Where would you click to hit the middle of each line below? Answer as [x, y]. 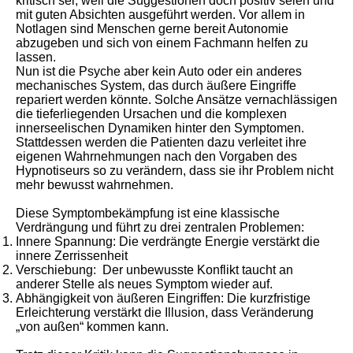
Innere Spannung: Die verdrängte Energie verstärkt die [168, 242]
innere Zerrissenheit [72, 256]
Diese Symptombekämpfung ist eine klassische [148, 213]
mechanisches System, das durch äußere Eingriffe [156, 85]
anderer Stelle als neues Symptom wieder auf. [144, 284]
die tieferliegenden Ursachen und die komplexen [151, 114]
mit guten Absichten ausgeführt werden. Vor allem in [160, 15]
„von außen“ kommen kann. [92, 327]
